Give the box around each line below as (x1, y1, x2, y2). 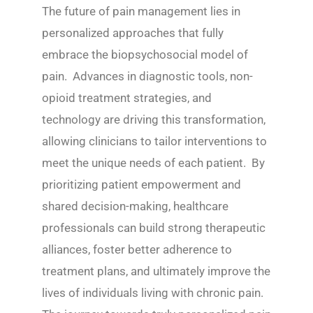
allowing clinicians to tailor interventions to (42, 133, 267, 148)
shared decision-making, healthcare (42, 198, 228, 213)
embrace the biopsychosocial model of (42, 47, 248, 61)
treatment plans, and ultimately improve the (42, 263, 270, 278)
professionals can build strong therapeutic (42, 220, 265, 235)
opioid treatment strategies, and (42, 90, 212, 105)
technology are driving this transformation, (42, 112, 265, 126)
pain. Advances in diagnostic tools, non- (42, 68, 253, 83)
